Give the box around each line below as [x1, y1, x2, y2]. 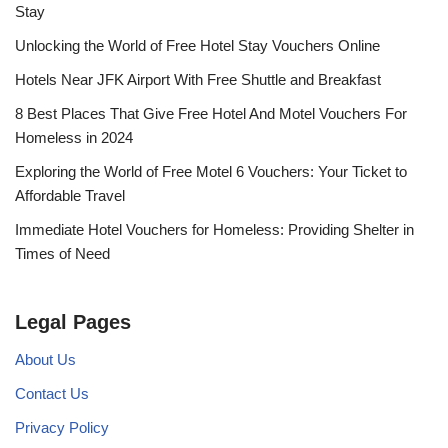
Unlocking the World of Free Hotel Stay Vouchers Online [15, 37, 380, 55]
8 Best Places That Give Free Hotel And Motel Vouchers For [15, 105, 407, 123]
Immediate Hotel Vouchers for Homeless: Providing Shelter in [15, 221, 414, 239]
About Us [15, 351, 76, 369]
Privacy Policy [15, 419, 109, 437]
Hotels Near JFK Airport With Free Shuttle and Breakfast [15, 71, 381, 89]
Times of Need [15, 245, 110, 263]
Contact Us [15, 385, 89, 403]
